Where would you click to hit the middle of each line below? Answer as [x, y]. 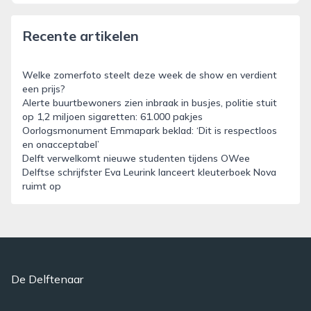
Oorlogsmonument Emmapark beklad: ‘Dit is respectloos [150, 131]
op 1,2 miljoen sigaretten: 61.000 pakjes [112, 117]
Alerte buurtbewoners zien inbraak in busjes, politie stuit [150, 103]
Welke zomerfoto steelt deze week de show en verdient [150, 75]
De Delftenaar [47, 279]
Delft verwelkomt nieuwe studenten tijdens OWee [136, 158]
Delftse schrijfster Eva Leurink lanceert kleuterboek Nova [149, 172]
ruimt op [42, 186]
